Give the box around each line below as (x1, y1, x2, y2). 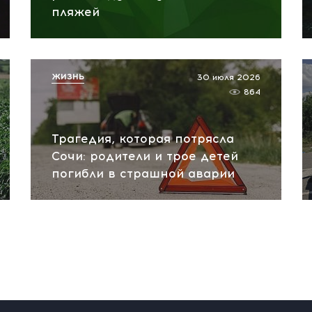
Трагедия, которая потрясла (52, 132, 234, 146)
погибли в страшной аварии (52, 166, 235, 180)
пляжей (52, 5, 100, 19)
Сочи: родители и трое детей (52, 149, 238, 163)
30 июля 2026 (197, 72, 260, 82)
